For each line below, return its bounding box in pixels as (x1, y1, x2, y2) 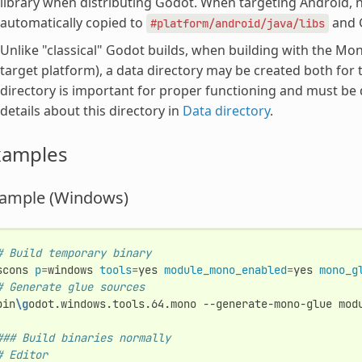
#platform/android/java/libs (149, 15, 325, 31)
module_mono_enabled (163, 262, 287, 277)
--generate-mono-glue (202, 296, 332, 311)
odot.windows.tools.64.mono (27, 296, 196, 311)
